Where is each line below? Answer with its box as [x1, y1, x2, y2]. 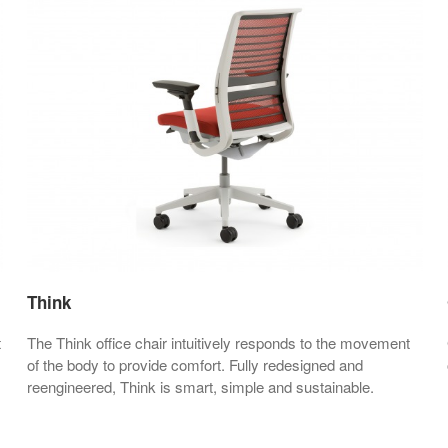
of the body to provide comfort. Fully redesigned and [27, 353, 363, 375]
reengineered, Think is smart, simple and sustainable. [27, 375, 374, 397]
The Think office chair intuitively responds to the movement [27, 331, 410, 353]
